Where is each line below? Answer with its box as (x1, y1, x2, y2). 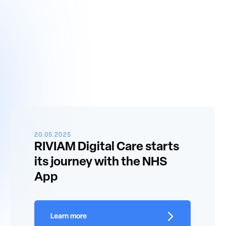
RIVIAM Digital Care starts (34, 141, 179, 153)
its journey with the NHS (34, 156, 167, 168)
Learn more (50, 213, 87, 220)
